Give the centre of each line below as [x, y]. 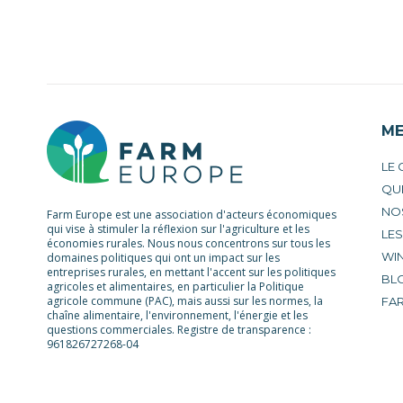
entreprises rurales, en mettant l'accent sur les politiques [191, 273]
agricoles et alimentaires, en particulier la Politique [175, 287]
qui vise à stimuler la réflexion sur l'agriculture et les [178, 229]
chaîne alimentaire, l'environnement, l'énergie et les [177, 316]
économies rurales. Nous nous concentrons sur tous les [188, 244]
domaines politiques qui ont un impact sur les [163, 258]
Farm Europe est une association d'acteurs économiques [192, 215]
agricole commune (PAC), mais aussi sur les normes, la [185, 301]
